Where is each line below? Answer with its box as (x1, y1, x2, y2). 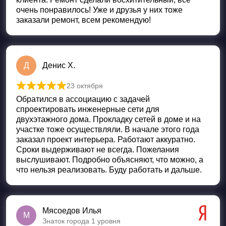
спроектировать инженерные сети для (16, 104, 159, 114)
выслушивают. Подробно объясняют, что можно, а (16, 155, 203, 164)
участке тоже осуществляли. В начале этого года (16, 125, 199, 134)
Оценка (41, 87, 71, 96)
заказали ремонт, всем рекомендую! (16, 15, 151, 24)
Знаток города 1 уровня (42, 216, 121, 225)
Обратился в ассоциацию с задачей (16, 94, 150, 103)
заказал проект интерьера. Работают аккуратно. (16, 135, 195, 144)
